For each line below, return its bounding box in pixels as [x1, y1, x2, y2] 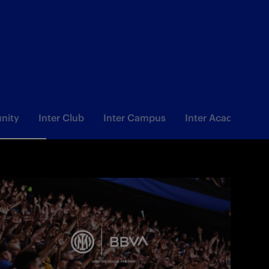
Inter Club [38, 112, 84, 124]
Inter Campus [103, 112, 166, 124]
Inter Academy [185, 112, 252, 124]
